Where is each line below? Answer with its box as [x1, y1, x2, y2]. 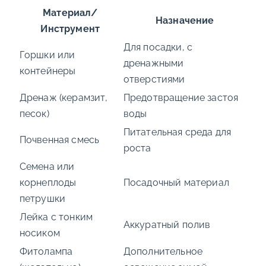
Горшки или [19, 49, 75, 61]
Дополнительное [123, 246, 203, 258]
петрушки [19, 193, 66, 205]
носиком [19, 227, 60, 239]
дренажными [123, 58, 184, 69]
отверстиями [123, 74, 185, 85]
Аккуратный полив [123, 219, 211, 231]
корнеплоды [19, 177, 77, 189]
